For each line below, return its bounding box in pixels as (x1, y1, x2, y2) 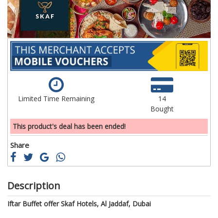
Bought (150, 104, 174, 113)
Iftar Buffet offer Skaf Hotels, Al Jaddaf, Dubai (7, 199, 151, 208)
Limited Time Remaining (18, 93, 94, 103)
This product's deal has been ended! (13, 121, 126, 131)
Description (7, 179, 60, 192)
